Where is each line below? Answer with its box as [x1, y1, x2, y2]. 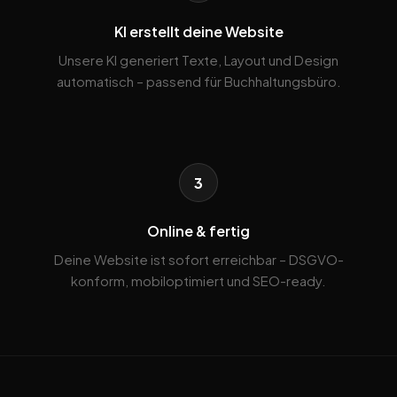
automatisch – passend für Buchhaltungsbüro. [56, 73, 341, 90]
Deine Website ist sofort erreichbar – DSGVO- [53, 251, 344, 269]
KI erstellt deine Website [113, 22, 284, 42]
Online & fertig [147, 222, 250, 241]
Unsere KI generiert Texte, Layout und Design [58, 51, 339, 69]
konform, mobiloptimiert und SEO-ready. [71, 272, 326, 290]
